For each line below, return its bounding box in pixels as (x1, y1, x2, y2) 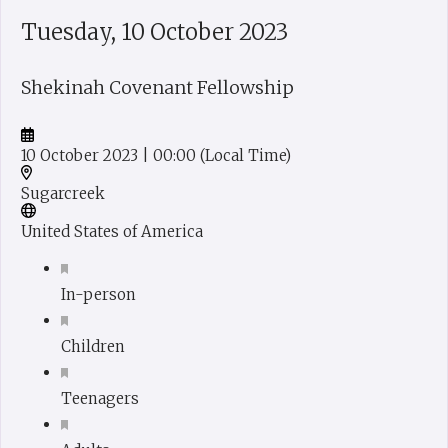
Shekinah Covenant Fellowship (21, 76, 294, 100)
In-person (61, 284, 136, 304)
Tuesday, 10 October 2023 (21, 18, 288, 47)
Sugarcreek (21, 183, 105, 203)
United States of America (21, 221, 203, 241)
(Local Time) (200, 145, 291, 165)
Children (61, 336, 125, 356)
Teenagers (61, 388, 139, 408)
